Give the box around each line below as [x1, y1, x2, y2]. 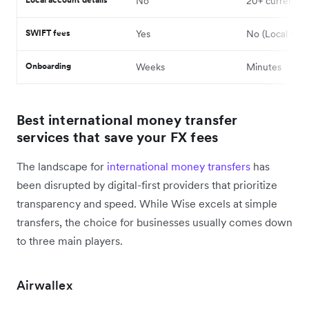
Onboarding [26, 61, 71, 72]
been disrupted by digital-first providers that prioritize [17, 178, 277, 192]
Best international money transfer [17, 111, 238, 130]
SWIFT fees [26, 28, 70, 39]
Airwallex [17, 277, 72, 294]
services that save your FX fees [17, 128, 219, 147]
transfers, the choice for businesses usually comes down [17, 215, 292, 230]
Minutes [246, 61, 281, 74]
